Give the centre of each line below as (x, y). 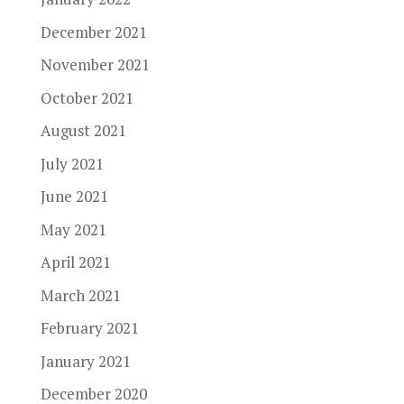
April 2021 (75, 262)
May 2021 (73, 229)
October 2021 (87, 97)
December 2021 (93, 32)
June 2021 (74, 196)
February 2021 (89, 328)
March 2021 (80, 295)
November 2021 (95, 64)
